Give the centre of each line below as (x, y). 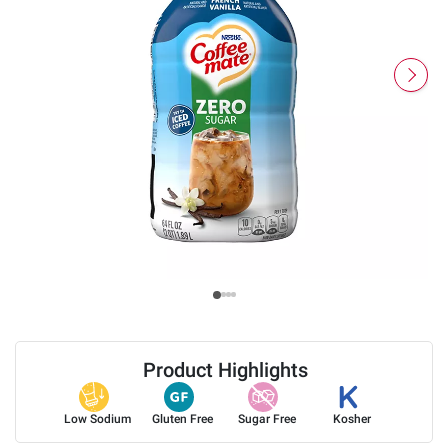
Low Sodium (98, 418)
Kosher (352, 418)
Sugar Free (267, 418)
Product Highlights (225, 369)
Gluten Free (183, 418)
